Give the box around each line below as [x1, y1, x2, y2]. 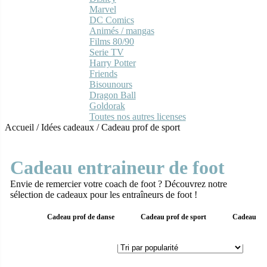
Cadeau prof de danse [46, 212, 114, 221]
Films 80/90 [89, 36, 134, 46]
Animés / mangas [89, 25, 154, 36]
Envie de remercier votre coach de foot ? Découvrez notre [10, 178, 227, 189]
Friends [89, 68, 117, 79]
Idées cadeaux [41, 122, 94, 132]
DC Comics [89, 14, 134, 25]
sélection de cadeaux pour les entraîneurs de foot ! [10, 189, 200, 200]
